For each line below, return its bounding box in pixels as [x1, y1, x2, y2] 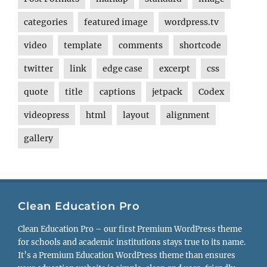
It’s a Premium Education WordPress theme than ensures [18, 250, 235, 260]
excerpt [159, 63, 190, 74]
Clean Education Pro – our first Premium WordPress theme [18, 223, 242, 234]
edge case [103, 63, 142, 74]
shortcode [179, 40, 221, 51]
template [64, 40, 102, 51]
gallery [24, 133, 53, 144]
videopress [24, 110, 69, 121]
